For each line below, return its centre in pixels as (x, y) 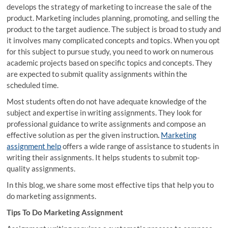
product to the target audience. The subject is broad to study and (114, 29)
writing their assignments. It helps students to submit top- (103, 157)
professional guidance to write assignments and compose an (106, 123)
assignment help (34, 146)
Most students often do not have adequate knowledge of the (107, 101)
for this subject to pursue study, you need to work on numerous (110, 51)
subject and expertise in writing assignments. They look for (105, 112)
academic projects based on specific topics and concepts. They (110, 62)
